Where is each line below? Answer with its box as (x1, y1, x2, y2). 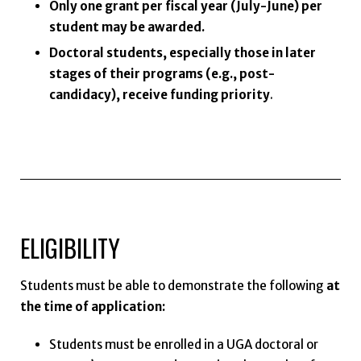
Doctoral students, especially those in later (48, 45, 316, 61)
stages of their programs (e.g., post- (48, 66, 275, 82)
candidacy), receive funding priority (48, 87, 270, 103)
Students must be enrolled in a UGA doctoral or (48, 337, 318, 353)
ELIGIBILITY (19, 229, 120, 266)
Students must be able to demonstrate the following (19, 278, 326, 294)
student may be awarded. (48, 19, 205, 35)
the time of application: (19, 299, 165, 315)
